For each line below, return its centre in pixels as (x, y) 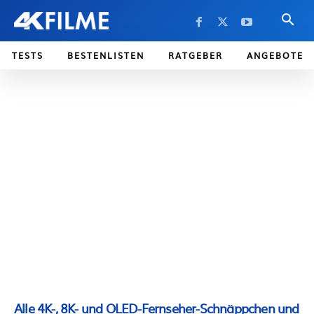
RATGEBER (196, 55)
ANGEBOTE (275, 55)
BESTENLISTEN (106, 55)
